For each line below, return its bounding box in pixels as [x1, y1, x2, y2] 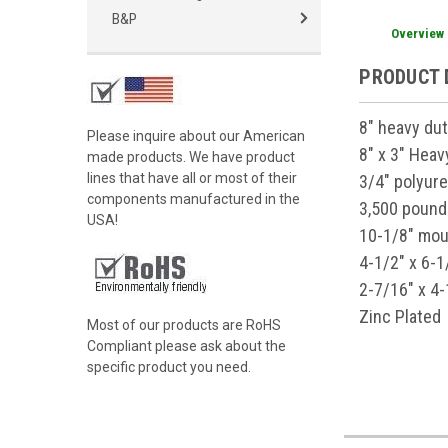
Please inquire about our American [87, 128, 305, 144]
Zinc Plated [359, 305, 442, 327]
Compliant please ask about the [87, 338, 286, 354]
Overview [390, 25, 444, 41]
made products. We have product [87, 149, 295, 165]
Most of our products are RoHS [87, 317, 281, 333]
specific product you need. [87, 359, 251, 375]
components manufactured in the [87, 191, 300, 207]
